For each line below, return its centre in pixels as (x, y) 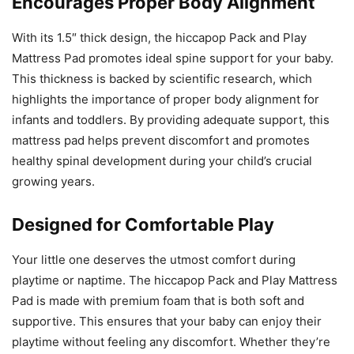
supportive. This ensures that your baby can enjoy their (167, 322)
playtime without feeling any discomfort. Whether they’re (171, 342)
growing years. (53, 182)
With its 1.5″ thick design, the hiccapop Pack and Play (159, 38)
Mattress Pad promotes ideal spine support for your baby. (173, 58)
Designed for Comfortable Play (143, 225)
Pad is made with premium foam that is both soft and (158, 301)
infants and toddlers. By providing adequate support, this (171, 120)
